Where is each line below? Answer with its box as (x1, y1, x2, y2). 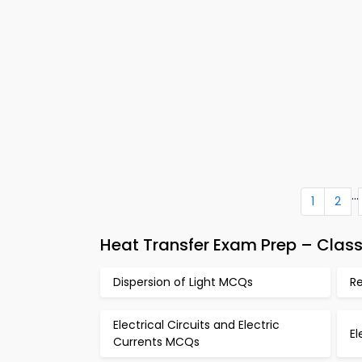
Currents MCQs (113, 334, 200, 350)
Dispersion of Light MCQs (113, 274, 253, 290)
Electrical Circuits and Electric (113, 317, 280, 333)
